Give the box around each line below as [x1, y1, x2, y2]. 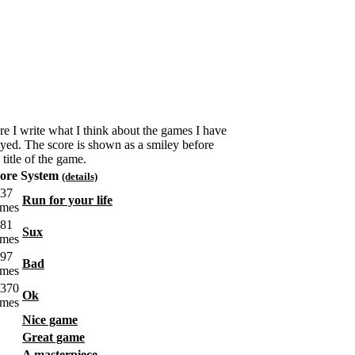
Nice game [22, 313, 78, 326]
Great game [22, 330, 85, 344]
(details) [62, 170, 97, 182]
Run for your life [22, 193, 113, 207]
